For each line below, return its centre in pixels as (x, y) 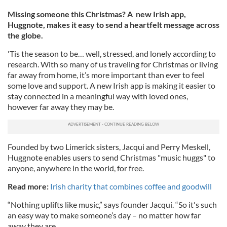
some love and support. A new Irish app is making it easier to (111, 85)
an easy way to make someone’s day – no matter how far (104, 215)
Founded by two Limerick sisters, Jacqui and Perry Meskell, (109, 147)
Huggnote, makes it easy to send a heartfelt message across (113, 25)
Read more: (28, 186)
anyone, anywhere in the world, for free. (76, 168)
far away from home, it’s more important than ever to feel (106, 75)
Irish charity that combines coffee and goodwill (130, 186)
